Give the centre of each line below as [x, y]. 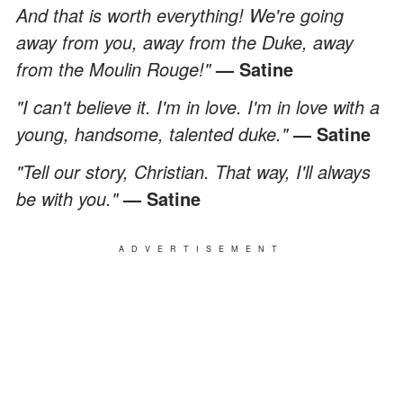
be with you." [70, 198]
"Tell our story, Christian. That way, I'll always [193, 171]
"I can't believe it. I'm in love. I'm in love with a [198, 106]
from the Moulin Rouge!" [116, 68]
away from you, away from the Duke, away [185, 41]
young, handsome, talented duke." [155, 133]
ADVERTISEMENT [201, 248]
